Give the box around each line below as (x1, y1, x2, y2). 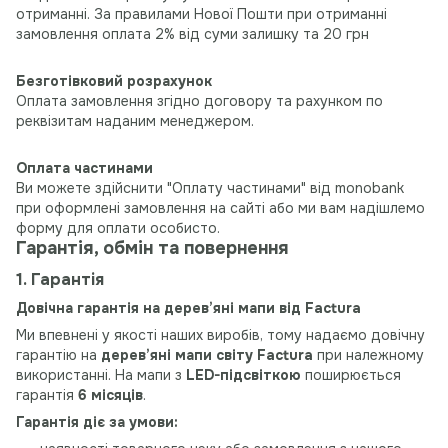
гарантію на (16, 345, 101, 364)
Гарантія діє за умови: (16, 412, 178, 431)
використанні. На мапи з (16, 365, 186, 384)
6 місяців (78, 385, 143, 404)
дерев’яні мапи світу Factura (101, 345, 313, 364)
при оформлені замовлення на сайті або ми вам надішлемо (16, 198, 425, 217)
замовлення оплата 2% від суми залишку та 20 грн (16, 24, 369, 43)
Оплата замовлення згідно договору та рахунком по (16, 91, 383, 110)
